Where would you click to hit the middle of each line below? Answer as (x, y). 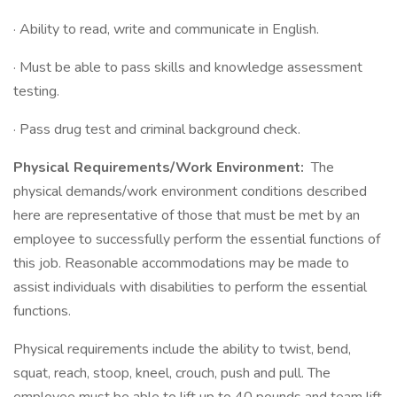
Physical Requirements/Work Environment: (160, 167)
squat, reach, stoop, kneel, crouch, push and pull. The (172, 373)
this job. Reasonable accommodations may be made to (181, 263)
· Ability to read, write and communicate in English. (166, 29)
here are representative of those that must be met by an (187, 215)
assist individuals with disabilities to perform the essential (190, 287)
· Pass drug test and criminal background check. (157, 129)
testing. (36, 91)
